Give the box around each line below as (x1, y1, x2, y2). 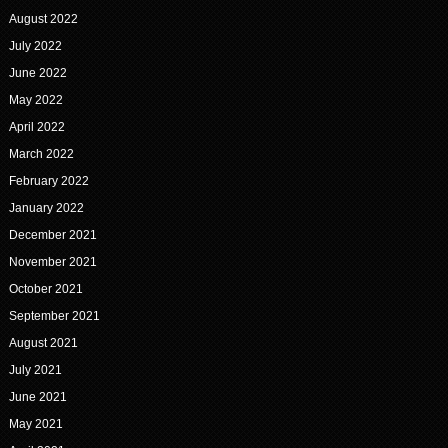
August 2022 (8, 12, 78, 27)
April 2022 (8, 120, 65, 135)
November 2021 (8, 255, 97, 270)
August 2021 (8, 336, 78, 351)
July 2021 (8, 363, 62, 378)
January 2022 (8, 201, 84, 216)
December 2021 (8, 228, 97, 243)
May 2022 (8, 93, 63, 108)
